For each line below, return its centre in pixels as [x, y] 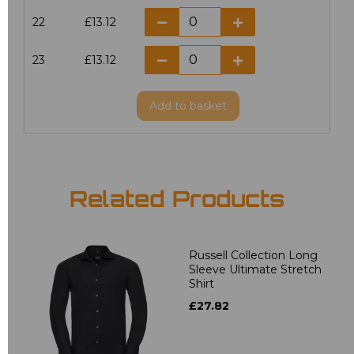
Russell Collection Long [253, 255]
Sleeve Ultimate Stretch [255, 269]
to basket [201, 105]
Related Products [177, 201]
